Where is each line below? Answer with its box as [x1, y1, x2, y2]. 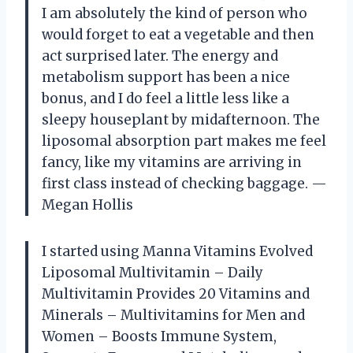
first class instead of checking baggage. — [42, 175, 327, 193]
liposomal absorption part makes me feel [42, 132, 326, 150]
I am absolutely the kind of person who [42, 5, 307, 23]
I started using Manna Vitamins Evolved [42, 243, 313, 261]
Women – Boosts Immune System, [42, 328, 277, 346]
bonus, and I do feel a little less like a [42, 90, 289, 108]
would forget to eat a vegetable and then [42, 26, 314, 44]
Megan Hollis [42, 196, 133, 214]
